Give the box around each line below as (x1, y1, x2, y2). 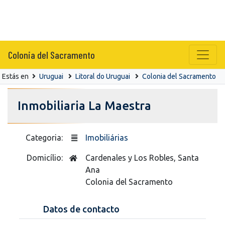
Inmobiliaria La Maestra (18, 98, 151, 113)
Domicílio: (27, 153, 65, 162)
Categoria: (26, 133, 65, 142)
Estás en (2, 72, 30, 80)
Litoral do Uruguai (75, 72, 130, 80)
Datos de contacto (43, 203, 120, 214)
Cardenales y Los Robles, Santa (85, 153, 199, 162)
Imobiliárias (85, 133, 128, 142)
